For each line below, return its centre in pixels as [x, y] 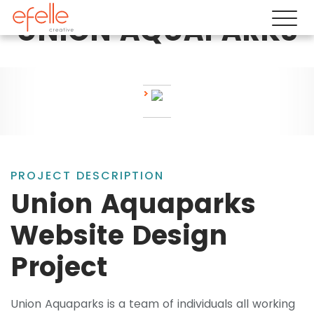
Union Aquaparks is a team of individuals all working [153, 304]
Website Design [119, 235]
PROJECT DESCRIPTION [87, 176]
